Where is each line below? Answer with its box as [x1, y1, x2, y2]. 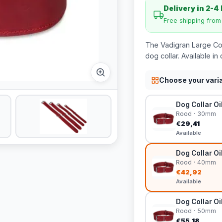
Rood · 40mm [175, 159, 216, 166]
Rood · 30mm [175, 110, 216, 117]
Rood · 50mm [175, 207, 216, 215]
